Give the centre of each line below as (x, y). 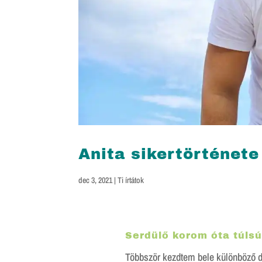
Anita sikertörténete (169, 154)
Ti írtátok (131, 180)
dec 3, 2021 (96, 180)
